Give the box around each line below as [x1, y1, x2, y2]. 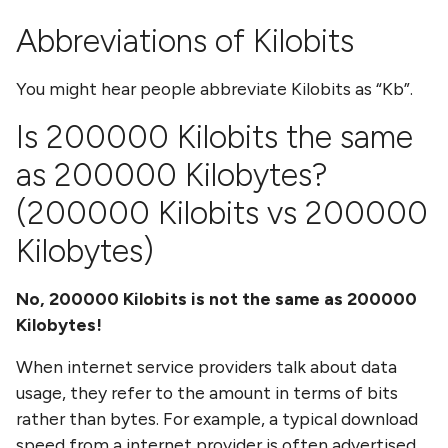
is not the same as [187, 288, 347, 310]
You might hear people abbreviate [16, 78, 291, 100]
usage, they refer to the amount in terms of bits [16, 382, 398, 404]
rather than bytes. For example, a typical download [16, 408, 418, 430]
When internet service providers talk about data [16, 356, 397, 378]
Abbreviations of [16, 22, 253, 61]
